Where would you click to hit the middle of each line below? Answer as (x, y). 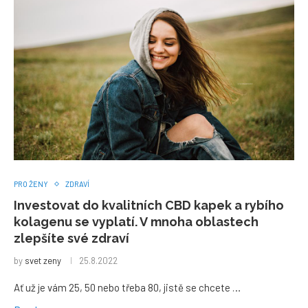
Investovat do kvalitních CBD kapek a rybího (149, 205)
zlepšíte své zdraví (71, 238)
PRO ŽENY (31, 184)
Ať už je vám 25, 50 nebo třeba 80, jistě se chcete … (127, 287)
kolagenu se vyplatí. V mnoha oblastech (136, 222)
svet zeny (43, 261)
